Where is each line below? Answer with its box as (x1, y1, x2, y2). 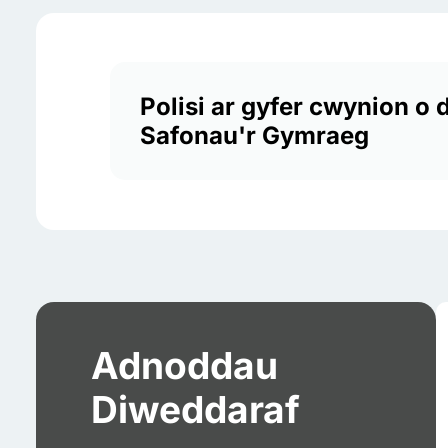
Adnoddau (91, 342, 278, 388)
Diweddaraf (91, 386, 300, 432)
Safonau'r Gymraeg (140, 121, 370, 151)
